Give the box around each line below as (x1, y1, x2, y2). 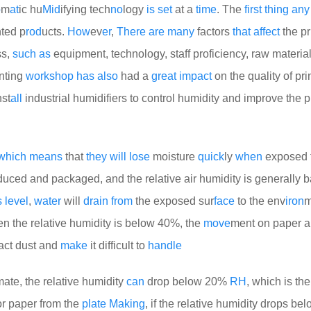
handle (148, 239, 182, 251)
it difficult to (87, 239, 148, 251)
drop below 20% (144, 276, 230, 287)
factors (194, 26, 233, 37)
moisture (150, 151, 198, 162)
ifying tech (60, 3, 110, 15)
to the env (235, 195, 285, 207)
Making (109, 298, 145, 310)
